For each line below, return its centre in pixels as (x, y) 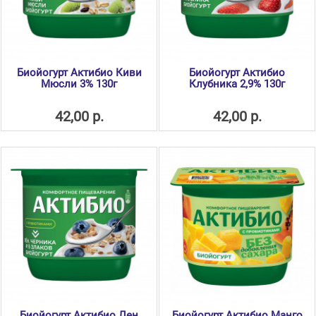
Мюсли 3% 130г (79, 84)
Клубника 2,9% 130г (237, 84)
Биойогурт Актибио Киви (79, 73)
